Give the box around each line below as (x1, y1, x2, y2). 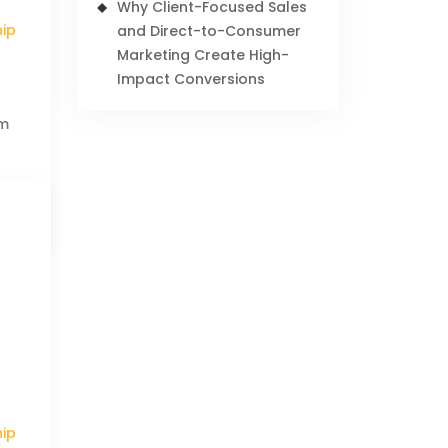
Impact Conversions (117, 69, 266, 89)
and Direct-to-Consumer (117, 21, 302, 41)
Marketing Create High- (117, 45, 290, 65)
